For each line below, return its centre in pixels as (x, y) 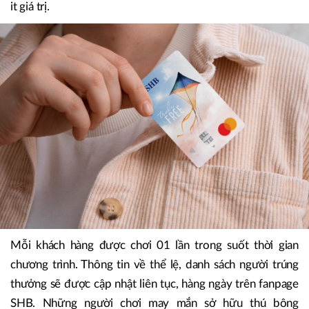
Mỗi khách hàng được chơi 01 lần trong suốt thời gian (154, 246)
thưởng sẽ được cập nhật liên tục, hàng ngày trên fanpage (154, 284)
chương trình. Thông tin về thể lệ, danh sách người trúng (154, 265)
